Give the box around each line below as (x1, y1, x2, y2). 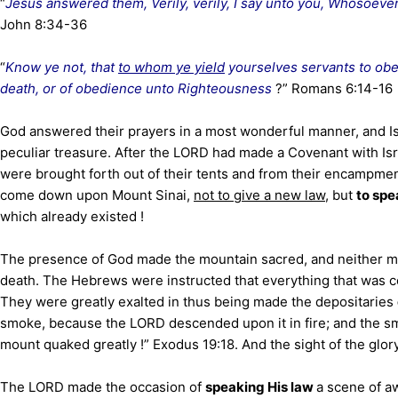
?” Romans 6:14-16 (275, 80, 393, 97)
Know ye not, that (5, 59, 118, 76)
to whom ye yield (118, 59, 225, 76)
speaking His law (205, 378, 316, 395)
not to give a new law (194, 187, 325, 203)
